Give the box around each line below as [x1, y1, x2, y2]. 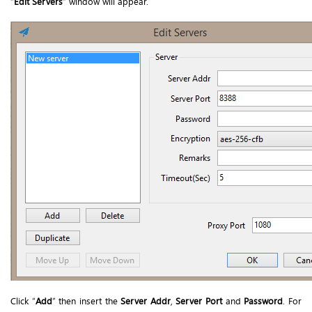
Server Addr [120, 295, 171, 308]
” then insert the [52, 295, 121, 308]
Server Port [175, 295, 223, 308]
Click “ [10, 295, 36, 308]
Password [244, 295, 283, 308]
